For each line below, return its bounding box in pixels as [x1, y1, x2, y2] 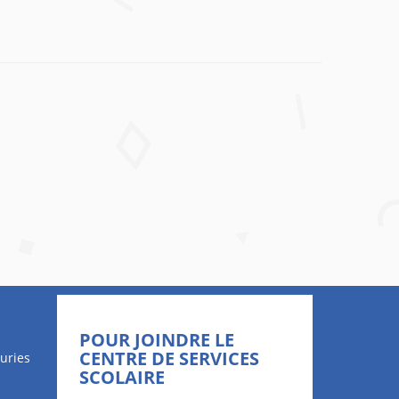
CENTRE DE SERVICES [78, 346, 259, 370]
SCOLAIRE [78, 365, 165, 389]
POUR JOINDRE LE [78, 328, 234, 352]
